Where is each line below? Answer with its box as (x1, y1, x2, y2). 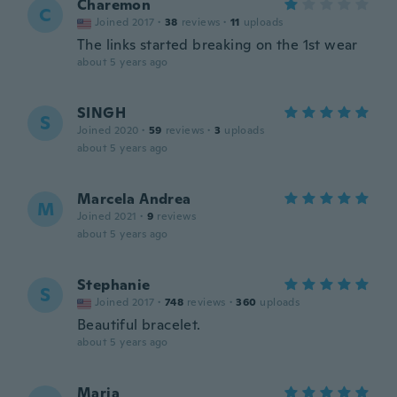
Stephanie (77, 276, 151, 294)
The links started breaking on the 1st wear (77, 35, 358, 54)
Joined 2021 (77, 209, 137, 223)
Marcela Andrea (77, 190, 191, 208)
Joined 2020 (77, 123, 139, 137)
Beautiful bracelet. (77, 315, 201, 334)
